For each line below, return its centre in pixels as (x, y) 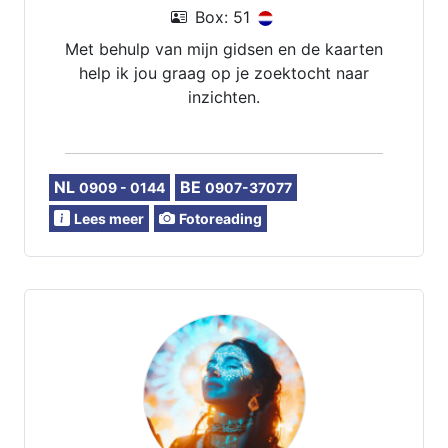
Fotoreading (220, 218)
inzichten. (224, 97)
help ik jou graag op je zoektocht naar (224, 73)
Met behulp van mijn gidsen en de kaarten (224, 49)
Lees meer (109, 218)
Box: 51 (222, 17)
